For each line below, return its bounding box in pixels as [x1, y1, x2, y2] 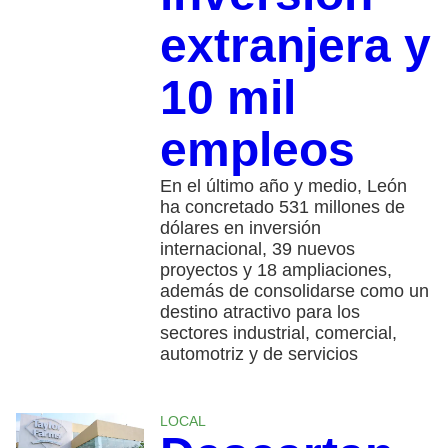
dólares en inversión [159, 218, 321, 239]
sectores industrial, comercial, [159, 323, 397, 344]
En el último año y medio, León [159, 176, 407, 197]
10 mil [159, 71, 296, 125]
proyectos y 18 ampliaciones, [159, 260, 392, 281]
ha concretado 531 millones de [159, 197, 405, 218]
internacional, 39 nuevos [159, 239, 355, 260]
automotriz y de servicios [159, 344, 358, 365]
